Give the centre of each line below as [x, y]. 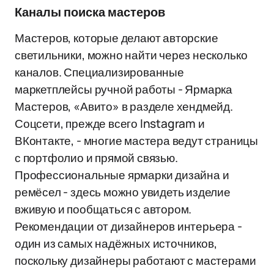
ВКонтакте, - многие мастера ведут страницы [136, 141]
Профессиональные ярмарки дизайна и [122, 175]
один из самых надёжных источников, [116, 243]
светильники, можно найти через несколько [131, 55]
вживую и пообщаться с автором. [103, 209]
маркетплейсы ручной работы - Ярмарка [124, 89]
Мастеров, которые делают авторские [117, 38]
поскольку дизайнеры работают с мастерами [135, 261]
